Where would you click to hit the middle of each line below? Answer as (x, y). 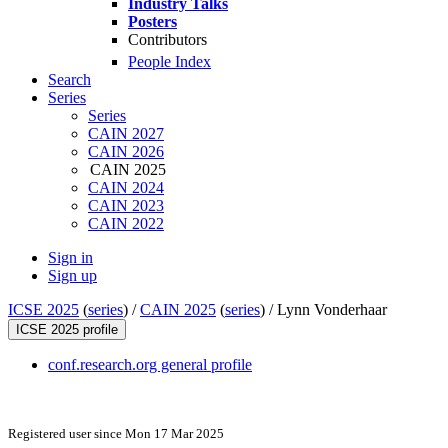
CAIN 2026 (126, 152)
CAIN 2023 (126, 206)
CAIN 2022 (126, 224)
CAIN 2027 (126, 134)
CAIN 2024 (126, 188)
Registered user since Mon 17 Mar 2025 (116, 434)
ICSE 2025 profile (67, 330)
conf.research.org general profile (150, 365)
